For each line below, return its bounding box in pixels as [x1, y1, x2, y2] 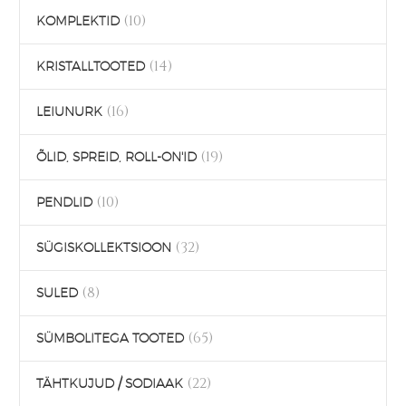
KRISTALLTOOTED [36, 59, 145, 73]
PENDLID [36, 195, 92, 209]
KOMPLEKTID [36, 14, 120, 28]
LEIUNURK [36, 104, 102, 119]
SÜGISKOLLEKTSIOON [36, 240, 171, 255]
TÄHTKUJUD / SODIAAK [36, 376, 183, 391]
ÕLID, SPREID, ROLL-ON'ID [36, 150, 197, 164]
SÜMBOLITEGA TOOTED [36, 331, 184, 345]
